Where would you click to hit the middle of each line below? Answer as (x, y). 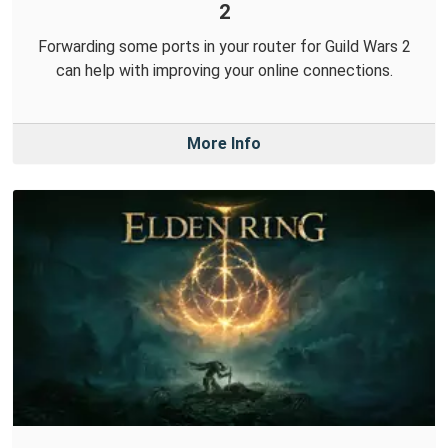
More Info (224, 143)
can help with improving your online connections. (224, 70)
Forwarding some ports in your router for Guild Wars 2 (224, 46)
